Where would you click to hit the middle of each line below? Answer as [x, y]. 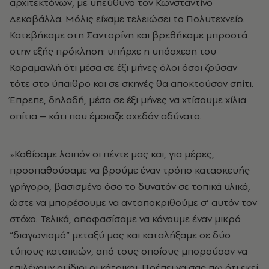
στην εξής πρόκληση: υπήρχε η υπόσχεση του [113, 51]
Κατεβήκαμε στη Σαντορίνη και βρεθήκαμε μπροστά [128, 35]
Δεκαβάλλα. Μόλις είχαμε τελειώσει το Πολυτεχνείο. [127, 18]
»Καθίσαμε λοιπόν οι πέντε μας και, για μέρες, [112, 153]
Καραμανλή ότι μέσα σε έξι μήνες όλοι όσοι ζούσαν [123, 67]
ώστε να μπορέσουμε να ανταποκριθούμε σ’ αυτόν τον [133, 202]
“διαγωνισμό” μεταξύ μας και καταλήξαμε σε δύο [120, 234]
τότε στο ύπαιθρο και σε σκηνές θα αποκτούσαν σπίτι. [131, 83]
